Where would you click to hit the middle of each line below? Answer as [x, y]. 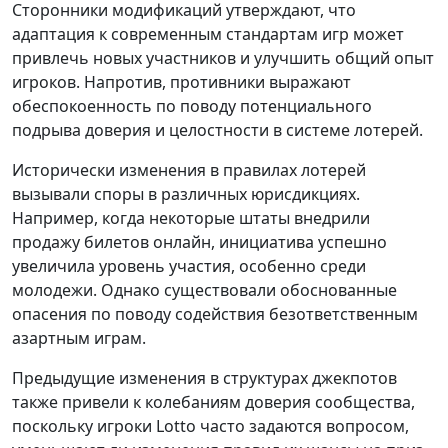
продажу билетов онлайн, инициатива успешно [199, 242]
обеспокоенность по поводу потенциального [192, 106]
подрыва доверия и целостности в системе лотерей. [217, 130]
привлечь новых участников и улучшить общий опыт [223, 58]
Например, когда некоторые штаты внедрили [191, 218]
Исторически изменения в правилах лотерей [189, 170]
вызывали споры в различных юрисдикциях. [186, 194]
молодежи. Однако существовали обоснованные [204, 290]
